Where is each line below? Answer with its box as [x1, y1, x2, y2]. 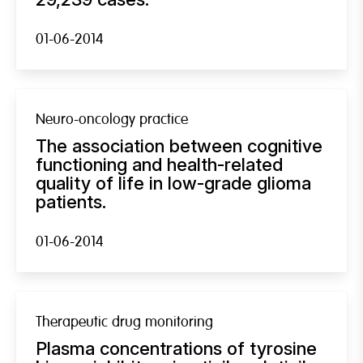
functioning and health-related [36, 153, 283, 175]
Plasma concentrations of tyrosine [36, 337, 317, 359]
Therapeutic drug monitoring [36, 312, 213, 331]
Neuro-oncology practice [36, 109, 188, 129]
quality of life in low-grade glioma [36, 172, 311, 194]
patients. [36, 190, 106, 212]
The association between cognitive [36, 135, 322, 156]
